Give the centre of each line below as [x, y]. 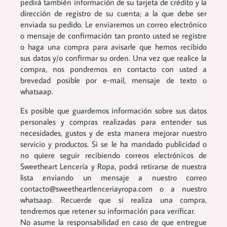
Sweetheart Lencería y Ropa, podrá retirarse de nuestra [113, 166]
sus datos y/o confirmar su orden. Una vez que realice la [113, 58]
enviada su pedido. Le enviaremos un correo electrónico [113, 24]
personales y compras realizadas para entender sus [113, 122]
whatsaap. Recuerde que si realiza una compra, [113, 200]
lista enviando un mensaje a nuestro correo [113, 177]
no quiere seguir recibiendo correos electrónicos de [113, 155]
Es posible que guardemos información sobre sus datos [113, 110]
